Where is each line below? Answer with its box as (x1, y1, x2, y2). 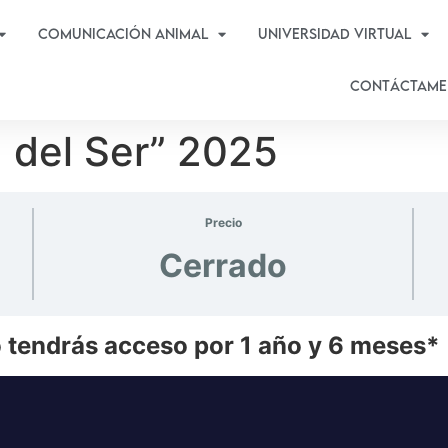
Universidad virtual (258, 25, 412, 42)
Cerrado (159, 245, 287, 285)
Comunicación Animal (38, 25, 209, 42)
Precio (204, 215, 242, 230)
